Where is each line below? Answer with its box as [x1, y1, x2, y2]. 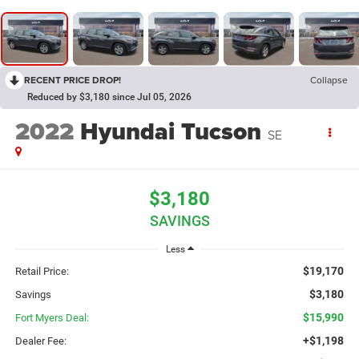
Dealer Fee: [14, 334, 67, 347]
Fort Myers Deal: [14, 311, 89, 324]
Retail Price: [14, 264, 69, 277]
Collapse [310, 73, 348, 87]
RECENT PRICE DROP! [24, 73, 121, 87]
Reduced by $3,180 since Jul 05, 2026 [27, 91, 192, 103]
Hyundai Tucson [79, 114, 261, 150]
